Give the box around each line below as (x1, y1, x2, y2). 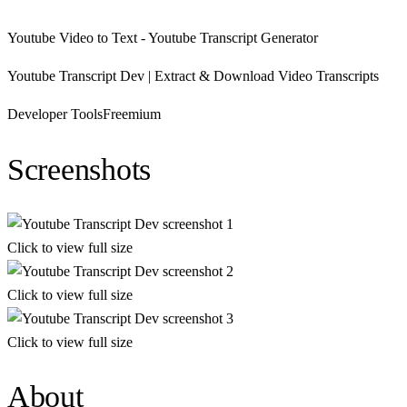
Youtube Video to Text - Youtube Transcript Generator (7, 30, 318, 46)
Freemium (103, 106, 161, 123)
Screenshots (7, 152, 152, 186)
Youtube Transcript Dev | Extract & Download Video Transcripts (7, 68, 379, 84)
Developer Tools (7, 106, 103, 123)
